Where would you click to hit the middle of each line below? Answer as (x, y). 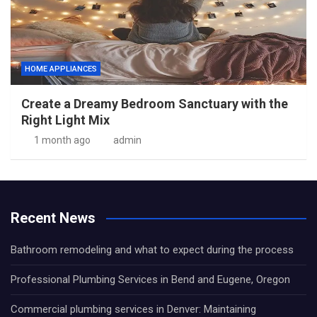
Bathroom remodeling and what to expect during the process (152, 250)
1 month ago (62, 140)
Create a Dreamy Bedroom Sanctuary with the (155, 104)
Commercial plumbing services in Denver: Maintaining (133, 309)
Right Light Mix (65, 120)
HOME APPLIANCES (61, 69)
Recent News (53, 218)
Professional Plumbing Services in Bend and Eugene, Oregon (150, 279)
